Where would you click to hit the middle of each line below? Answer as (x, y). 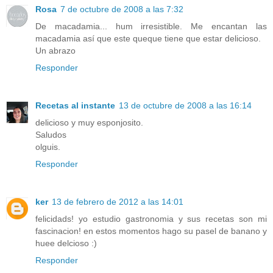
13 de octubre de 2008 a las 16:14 (185, 105)
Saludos (51, 134)
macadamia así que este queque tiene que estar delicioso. (148, 38)
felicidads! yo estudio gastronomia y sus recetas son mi (151, 218)
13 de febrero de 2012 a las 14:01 (118, 201)
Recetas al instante (75, 105)
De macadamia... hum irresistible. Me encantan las (151, 26)
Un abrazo (55, 50)
